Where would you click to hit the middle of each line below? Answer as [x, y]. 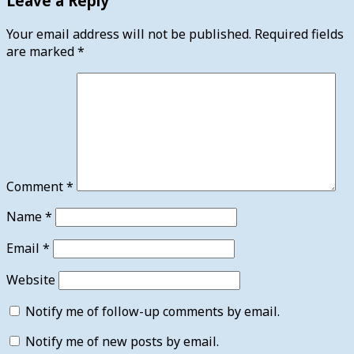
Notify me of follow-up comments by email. [153, 311]
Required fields [299, 34]
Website [31, 279]
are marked [42, 51]
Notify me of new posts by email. [122, 341]
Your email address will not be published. [129, 34]
